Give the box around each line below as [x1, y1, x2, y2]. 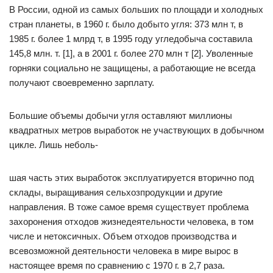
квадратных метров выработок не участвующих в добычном [9, 125, 264, 135]
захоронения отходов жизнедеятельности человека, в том [9, 216, 253, 227]
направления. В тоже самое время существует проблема [9, 202, 249, 212]
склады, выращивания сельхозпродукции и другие [9, 187, 222, 197]
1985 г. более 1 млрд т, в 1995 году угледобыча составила [9, 34, 252, 44]
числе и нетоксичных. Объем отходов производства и [9, 231, 236, 241]
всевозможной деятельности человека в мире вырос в [9, 246, 238, 256]
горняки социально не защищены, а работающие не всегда [9, 63, 255, 73]
